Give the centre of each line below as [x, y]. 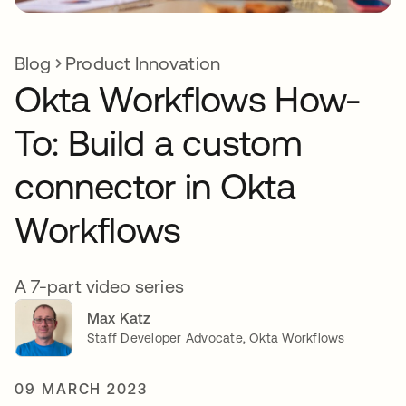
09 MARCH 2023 [81, 388]
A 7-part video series [99, 285]
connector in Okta [155, 186]
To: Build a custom [159, 142]
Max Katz [119, 319]
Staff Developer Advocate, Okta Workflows [216, 338]
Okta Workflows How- [188, 99]
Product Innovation [143, 63]
